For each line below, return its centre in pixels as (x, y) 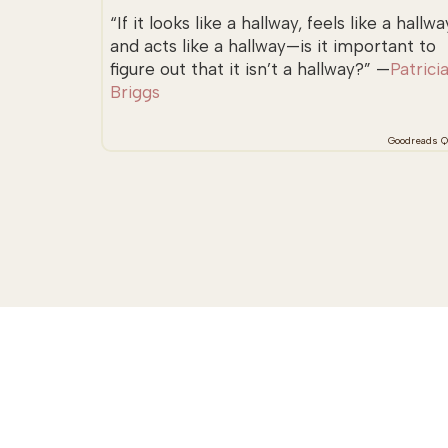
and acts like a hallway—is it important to (272, 46)
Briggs (134, 92)
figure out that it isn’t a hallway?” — (249, 69)
